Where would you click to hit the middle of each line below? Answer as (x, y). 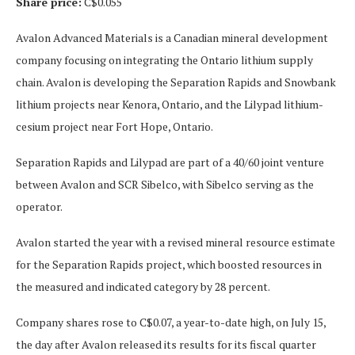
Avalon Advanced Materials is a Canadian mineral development (172, 37)
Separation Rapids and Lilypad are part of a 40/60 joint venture (170, 162)
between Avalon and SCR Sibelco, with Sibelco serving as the (165, 184)
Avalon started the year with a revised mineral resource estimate (176, 242)
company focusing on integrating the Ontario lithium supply (164, 59)
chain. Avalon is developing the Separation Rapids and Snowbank (176, 82)
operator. (39, 206)
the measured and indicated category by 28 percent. (143, 286)
